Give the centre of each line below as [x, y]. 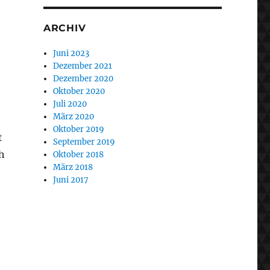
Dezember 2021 [83, 66]
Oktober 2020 [79, 92]
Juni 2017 [71, 180]
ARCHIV [64, 28]
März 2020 [74, 117]
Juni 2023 [71, 54]
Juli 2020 [70, 104]
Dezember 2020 [83, 79]
